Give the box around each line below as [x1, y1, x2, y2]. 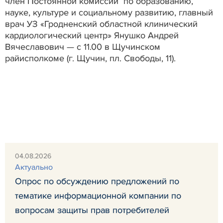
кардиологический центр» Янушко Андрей [5, 29, 179, 41]
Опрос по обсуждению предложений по [15, 175, 179, 187]
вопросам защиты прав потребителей [15, 204, 169, 216]
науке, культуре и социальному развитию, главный [5, 6, 213, 18]
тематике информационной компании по [15, 190, 181, 201]
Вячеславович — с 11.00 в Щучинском [5, 41, 160, 52]
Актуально [15, 162, 53, 172]
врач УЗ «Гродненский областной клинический [5, 18, 198, 29]
